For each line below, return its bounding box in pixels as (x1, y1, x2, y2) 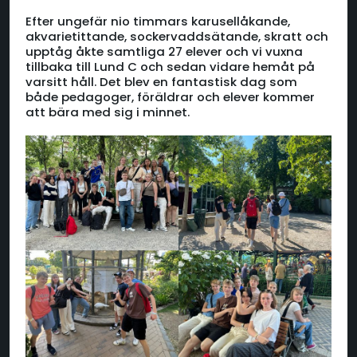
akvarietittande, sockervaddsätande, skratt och (25, 28, 328, 45)
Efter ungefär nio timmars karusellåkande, (25, 13, 290, 30)
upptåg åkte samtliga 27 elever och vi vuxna (25, 43, 303, 61)
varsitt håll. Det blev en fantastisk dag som (25, 73, 297, 91)
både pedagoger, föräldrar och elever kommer (25, 88, 315, 106)
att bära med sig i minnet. (25, 104, 190, 121)
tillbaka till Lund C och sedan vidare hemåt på (25, 58, 315, 76)
